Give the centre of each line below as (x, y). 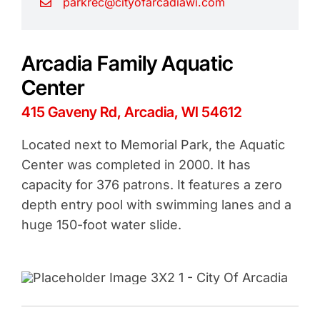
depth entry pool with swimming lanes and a (156, 205)
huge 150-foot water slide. (101, 225)
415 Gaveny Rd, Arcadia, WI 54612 (131, 112)
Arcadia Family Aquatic (127, 63)
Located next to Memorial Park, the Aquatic (153, 145)
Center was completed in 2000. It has (136, 165)
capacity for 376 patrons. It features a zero (151, 185)
